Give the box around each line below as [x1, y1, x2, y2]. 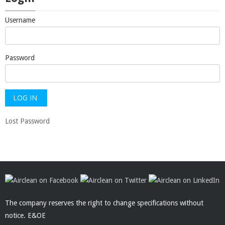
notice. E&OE [5, 211, 46, 219]
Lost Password [5, 117, 50, 125]
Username [5, 16, 35, 24]
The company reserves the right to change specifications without [5, 198, 203, 207]
